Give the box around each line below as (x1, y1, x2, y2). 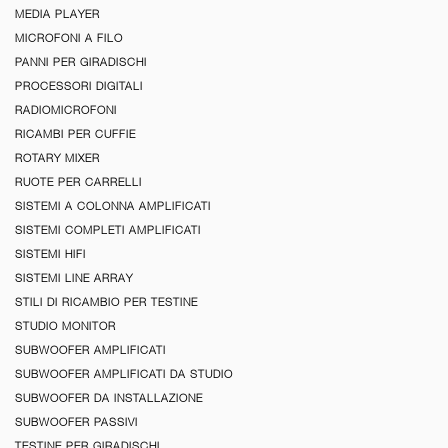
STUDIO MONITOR (15, 319, 116, 332)
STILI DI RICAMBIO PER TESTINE (15, 295, 198, 308)
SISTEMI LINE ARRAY (15, 271, 133, 284)
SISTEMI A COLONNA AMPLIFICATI (15, 199, 211, 212)
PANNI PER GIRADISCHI (15, 55, 147, 68)
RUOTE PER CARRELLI (15, 175, 142, 188)
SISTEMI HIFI (15, 247, 86, 260)
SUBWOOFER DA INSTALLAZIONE (15, 391, 203, 404)
